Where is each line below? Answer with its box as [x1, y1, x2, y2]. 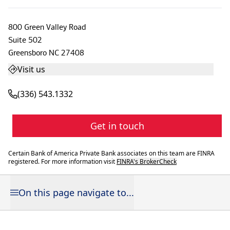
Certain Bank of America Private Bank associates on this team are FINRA [8, 149, 215, 158]
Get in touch [90, 120, 144, 132]
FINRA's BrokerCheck [117, 157, 177, 166]
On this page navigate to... [18, 186, 134, 199]
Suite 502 [8, 35, 42, 45]
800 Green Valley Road [8, 22, 86, 32]
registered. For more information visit [8, 157, 117, 166]
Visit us [17, 64, 45, 75]
